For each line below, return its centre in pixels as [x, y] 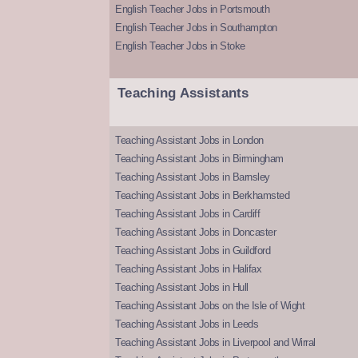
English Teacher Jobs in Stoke [180, 46]
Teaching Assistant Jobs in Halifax [188, 269]
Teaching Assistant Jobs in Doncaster [195, 233]
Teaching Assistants [183, 93]
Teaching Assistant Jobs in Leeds [187, 324]
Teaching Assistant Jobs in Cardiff [187, 214]
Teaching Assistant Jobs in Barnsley [193, 177]
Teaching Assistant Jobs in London [189, 141]
